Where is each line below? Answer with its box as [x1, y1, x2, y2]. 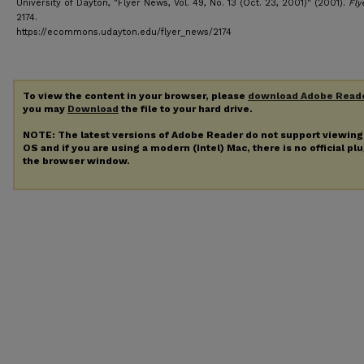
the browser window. [23, 154, 130, 167]
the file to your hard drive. [119, 103, 253, 115]
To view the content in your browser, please [23, 90, 248, 102]
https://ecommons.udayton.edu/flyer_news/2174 [16, 27, 232, 37]
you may [23, 103, 67, 115]
